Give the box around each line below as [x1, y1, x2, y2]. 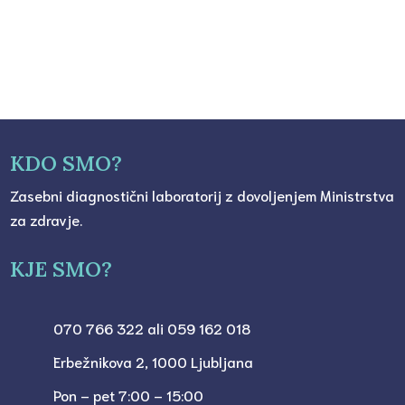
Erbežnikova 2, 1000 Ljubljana [52, 352, 253, 372]
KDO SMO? [10, 150, 123, 177]
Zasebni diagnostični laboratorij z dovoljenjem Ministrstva [10, 185, 395, 205]
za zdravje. [10, 210, 83, 230]
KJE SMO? [10, 256, 113, 283]
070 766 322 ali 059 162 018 [52, 318, 250, 338]
